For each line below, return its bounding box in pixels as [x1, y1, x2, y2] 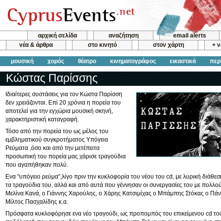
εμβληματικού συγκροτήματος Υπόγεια [5, 136, 108, 143]
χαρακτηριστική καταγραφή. [5, 116, 79, 123]
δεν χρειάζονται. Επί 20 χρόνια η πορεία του [5, 99, 121, 106]
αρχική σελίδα [37, 32, 77, 39]
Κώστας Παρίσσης [6, 72, 98, 84]
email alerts [173, 32, 206, 39]
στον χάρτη [152, 41, 184, 49]
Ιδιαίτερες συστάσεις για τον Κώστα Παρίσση [5, 91, 122, 98]
